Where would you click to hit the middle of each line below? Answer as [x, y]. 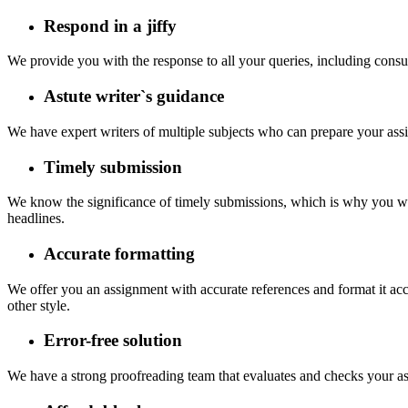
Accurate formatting [119, 253]
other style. [39, 305]
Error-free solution [113, 341]
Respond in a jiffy [110, 25]
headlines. [36, 219]
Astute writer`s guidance [134, 97]
